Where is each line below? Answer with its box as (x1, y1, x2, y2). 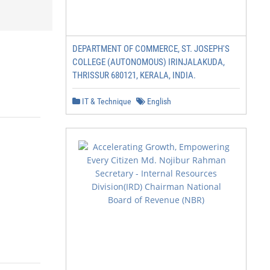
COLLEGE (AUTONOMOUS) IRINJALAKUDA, (72, 57, 225, 67)
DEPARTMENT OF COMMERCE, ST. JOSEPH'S (72, 43, 230, 54)
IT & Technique (80, 96, 131, 106)
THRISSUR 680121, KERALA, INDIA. (72, 70, 196, 81)
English (145, 96, 171, 106)
